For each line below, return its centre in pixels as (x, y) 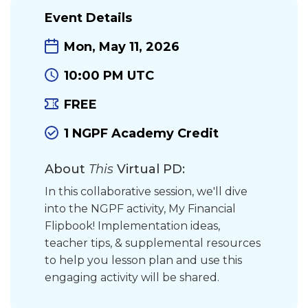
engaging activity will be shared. (132, 277)
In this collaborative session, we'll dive (146, 191)
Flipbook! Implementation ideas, (132, 226)
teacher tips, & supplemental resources (153, 243)
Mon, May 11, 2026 (122, 47)
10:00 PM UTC (109, 76)
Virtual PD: (151, 169)
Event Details (88, 18)
